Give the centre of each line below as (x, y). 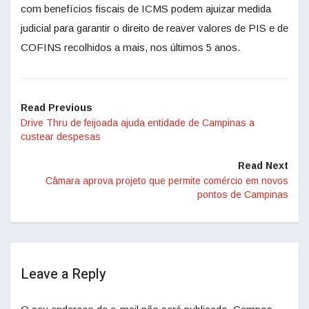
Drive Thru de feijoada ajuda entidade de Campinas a (138, 123)
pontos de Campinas (243, 195)
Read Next (263, 166)
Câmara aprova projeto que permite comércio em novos (167, 181)
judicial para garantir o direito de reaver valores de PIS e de (154, 28)
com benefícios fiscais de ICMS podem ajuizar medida (146, 9)
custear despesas (61, 137)
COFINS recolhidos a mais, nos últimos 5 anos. (130, 48)
